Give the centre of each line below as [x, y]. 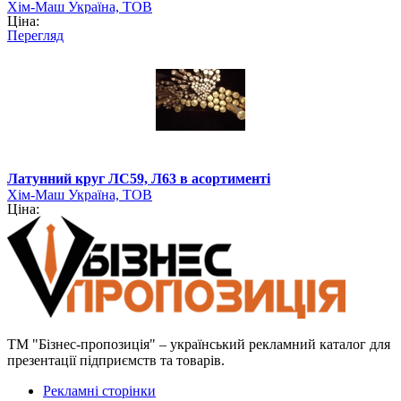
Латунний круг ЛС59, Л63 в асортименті [139, 179]
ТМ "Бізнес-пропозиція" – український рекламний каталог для [199, 345]
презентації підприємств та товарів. [116, 361]
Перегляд [35, 36]
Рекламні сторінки [99, 391]
